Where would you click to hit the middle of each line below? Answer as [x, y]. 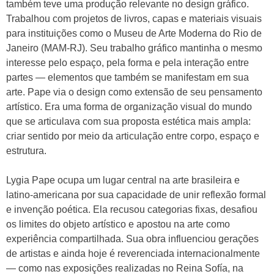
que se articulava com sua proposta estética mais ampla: [128, 121]
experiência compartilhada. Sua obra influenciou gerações [132, 239]
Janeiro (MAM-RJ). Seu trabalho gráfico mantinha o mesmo [134, 48]
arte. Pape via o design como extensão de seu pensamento [134, 92]
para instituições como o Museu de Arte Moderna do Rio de [134, 33]
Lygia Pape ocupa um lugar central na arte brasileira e [123, 180]
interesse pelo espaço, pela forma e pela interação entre [128, 63]
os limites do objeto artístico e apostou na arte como [118, 224]
